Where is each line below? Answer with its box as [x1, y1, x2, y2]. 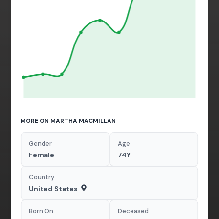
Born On [29, 206, 54, 215]
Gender [29, 139, 52, 148]
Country [29, 173, 55, 181]
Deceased [118, 206, 149, 215]
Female [29, 150, 55, 159]
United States [29, 184, 78, 193]
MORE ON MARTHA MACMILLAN [21, 116, 116, 125]
